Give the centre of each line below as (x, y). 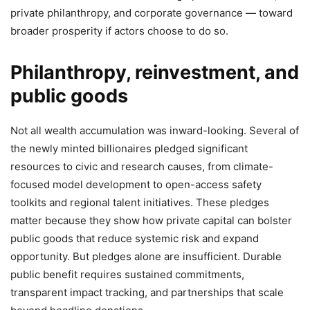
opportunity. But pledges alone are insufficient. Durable (146, 257)
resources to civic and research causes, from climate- (142, 167)
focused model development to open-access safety (136, 185)
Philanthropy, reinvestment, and (155, 73)
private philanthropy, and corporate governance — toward (152, 13)
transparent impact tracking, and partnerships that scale (147, 293)
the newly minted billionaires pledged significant (129, 149)
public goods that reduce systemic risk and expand (135, 239)
